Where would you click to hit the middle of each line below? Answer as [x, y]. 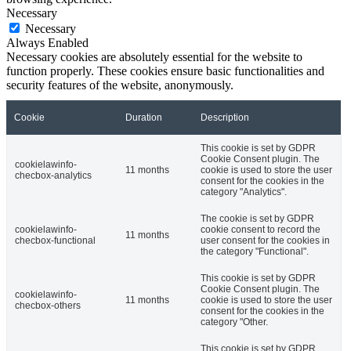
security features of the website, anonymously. [120, 85]
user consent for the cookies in [265, 240]
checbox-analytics [53, 175]
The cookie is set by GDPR [257, 218]
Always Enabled [47, 42]
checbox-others [48, 305]
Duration [144, 117]
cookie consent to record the [261, 229]
